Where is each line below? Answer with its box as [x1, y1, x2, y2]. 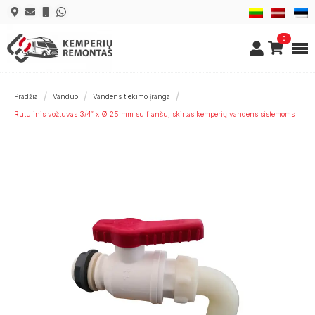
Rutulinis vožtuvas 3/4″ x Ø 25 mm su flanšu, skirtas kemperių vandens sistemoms [14, 110, 295, 118]
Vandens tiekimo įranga [93, 92, 170, 101]
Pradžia [14, 92, 38, 101]
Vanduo [53, 92, 78, 101]
